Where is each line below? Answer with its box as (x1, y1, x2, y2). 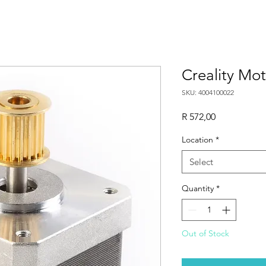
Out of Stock (182, 227, 229, 239)
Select (189, 156, 213, 167)
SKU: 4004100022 (182, 87, 234, 97)
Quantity (182, 182, 214, 194)
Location (182, 134, 213, 145)
